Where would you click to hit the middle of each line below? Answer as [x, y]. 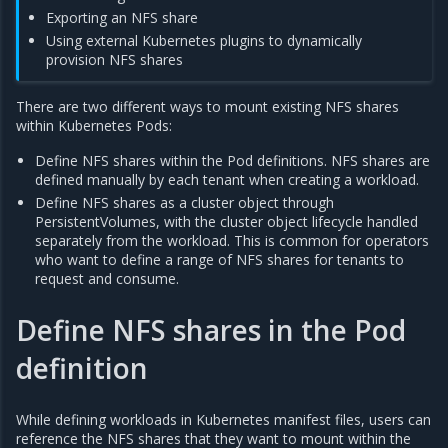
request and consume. [107, 278]
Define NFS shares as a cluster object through [185, 202]
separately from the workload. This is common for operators [232, 240]
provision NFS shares [115, 59]
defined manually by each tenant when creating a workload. [227, 179]
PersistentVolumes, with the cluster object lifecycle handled [227, 221]
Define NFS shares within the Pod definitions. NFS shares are [233, 160]
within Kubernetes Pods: [94, 125]
